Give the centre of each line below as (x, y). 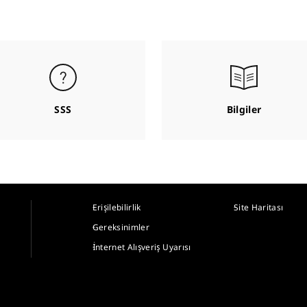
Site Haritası (258, 207)
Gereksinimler (121, 227)
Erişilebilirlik (116, 207)
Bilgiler (244, 109)
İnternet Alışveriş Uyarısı (142, 247)
